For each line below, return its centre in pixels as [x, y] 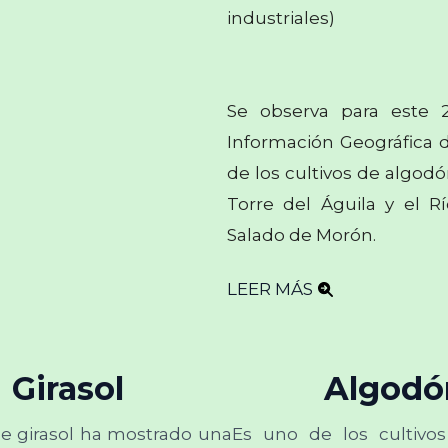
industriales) [280, 18]
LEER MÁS [269, 289]
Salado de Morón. [301, 235]
